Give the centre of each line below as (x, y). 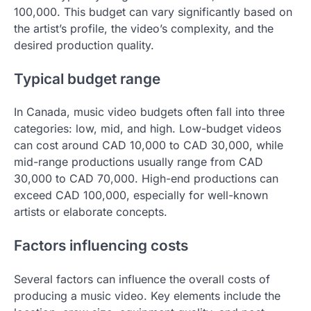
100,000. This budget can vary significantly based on (153, 11)
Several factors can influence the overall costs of (142, 279)
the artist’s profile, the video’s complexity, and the (144, 28)
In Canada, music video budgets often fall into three (149, 112)
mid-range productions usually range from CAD (138, 162)
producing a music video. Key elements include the (147, 296)
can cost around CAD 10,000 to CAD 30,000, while (149, 145)
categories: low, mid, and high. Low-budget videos (148, 129)
